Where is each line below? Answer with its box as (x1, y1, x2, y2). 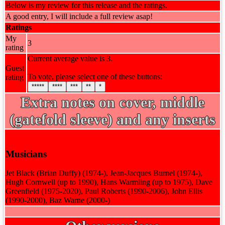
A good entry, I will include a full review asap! (6, 12, 153, 21)
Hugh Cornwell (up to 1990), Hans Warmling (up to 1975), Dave (6, 178, 212, 187)
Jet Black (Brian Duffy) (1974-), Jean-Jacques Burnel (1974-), (6, 169, 202, 178)
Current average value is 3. (28, 54, 113, 63)
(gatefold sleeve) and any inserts (10, 111, 215, 128)
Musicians (6, 148, 47, 159)
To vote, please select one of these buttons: (28, 72, 162, 81)
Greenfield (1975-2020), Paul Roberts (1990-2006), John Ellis (6, 187, 202, 196)
